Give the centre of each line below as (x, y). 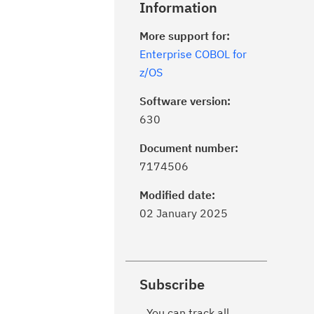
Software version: (185, 101)
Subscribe (172, 284)
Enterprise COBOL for (193, 54)
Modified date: (177, 195)
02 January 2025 (184, 213)
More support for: (185, 36)
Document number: (189, 148)
